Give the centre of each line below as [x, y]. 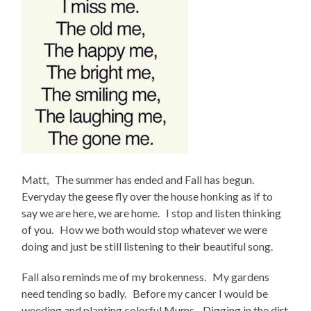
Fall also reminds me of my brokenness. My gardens [146, 277]
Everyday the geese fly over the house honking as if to [148, 196]
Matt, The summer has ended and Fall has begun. [140, 180]
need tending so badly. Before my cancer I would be [145, 294]
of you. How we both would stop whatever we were [145, 230]
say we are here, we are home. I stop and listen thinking [152, 213]
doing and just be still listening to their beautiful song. [148, 246]
